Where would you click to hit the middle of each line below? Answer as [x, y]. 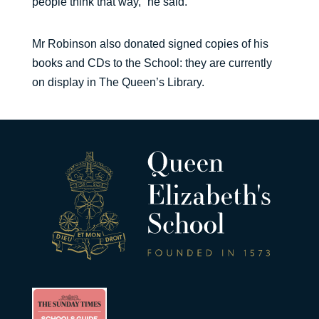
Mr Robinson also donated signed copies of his [150, 44]
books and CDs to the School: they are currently [152, 63]
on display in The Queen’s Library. [118, 82]
